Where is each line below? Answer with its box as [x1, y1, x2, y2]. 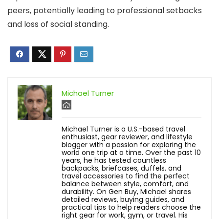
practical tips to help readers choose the [62, 202, 201, 212]
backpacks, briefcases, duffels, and [62, 163, 181, 173]
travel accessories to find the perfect [62, 171, 190, 181]
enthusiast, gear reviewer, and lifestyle [62, 132, 193, 142]
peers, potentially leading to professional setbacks [7, 5, 202, 16]
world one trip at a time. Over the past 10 [62, 148, 201, 157]
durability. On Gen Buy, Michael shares [62, 187, 191, 197]
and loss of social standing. [7, 19, 109, 30]
